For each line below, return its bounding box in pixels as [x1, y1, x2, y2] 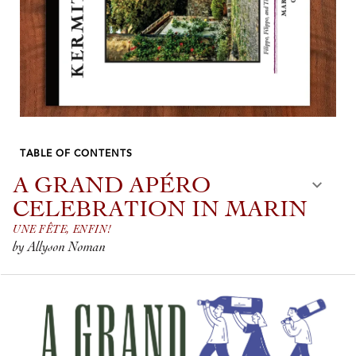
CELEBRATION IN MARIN [13, 199, 308, 222]
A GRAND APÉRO [13, 175, 211, 199]
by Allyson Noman [13, 240, 106, 254]
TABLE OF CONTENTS [20, 149, 133, 159]
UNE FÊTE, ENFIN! [13, 223, 112, 235]
